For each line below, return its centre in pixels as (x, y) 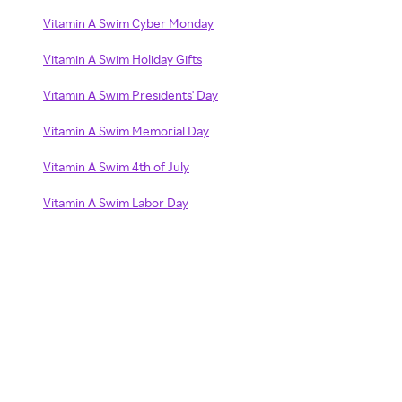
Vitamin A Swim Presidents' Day (131, 95)
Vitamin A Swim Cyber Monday (128, 23)
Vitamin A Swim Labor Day (116, 202)
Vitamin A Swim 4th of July (116, 166)
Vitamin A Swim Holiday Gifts (122, 59)
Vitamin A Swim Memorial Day (126, 131)
